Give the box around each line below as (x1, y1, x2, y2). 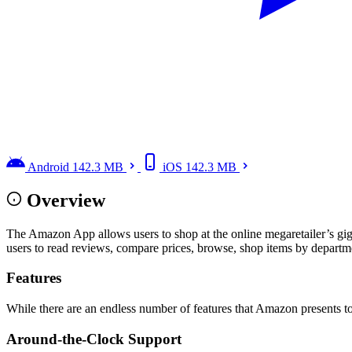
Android (27, 159, 69, 174)
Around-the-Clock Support (6, 330, 181, 347)
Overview (27, 189, 105, 211)
